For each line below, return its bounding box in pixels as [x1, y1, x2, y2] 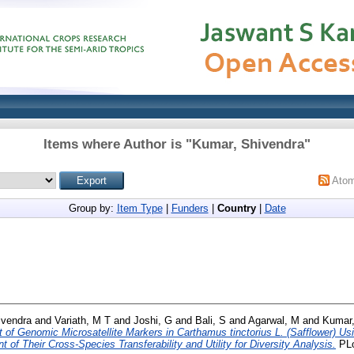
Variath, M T [55, 314, 111, 326]
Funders [171, 202, 209, 214]
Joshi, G [134, 314, 172, 326]
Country [217, 202, 256, 214]
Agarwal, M [248, 314, 299, 326]
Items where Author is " [43, 137, 192, 152]
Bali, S [195, 314, 226, 326]
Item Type [116, 202, 163, 214]
